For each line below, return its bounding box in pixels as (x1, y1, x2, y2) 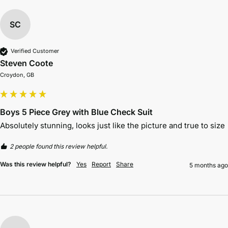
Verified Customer (11, 47, 59, 55)
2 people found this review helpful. (10, 142, 107, 150)
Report (92, 160, 111, 168)
